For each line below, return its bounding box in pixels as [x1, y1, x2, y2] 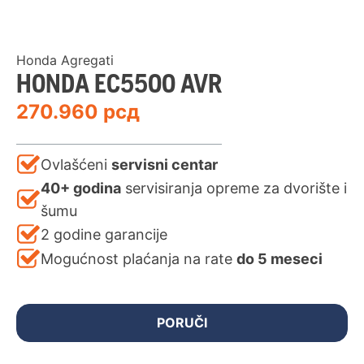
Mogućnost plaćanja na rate [41, 250, 236, 268]
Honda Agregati [16, 52, 114, 69]
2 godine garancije [41, 226, 167, 244]
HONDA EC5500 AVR [16, 68, 222, 99]
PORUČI [157, 314, 207, 331]
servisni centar [111, 156, 218, 174]
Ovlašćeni [41, 156, 111, 174]
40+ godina [41, 180, 121, 197]
